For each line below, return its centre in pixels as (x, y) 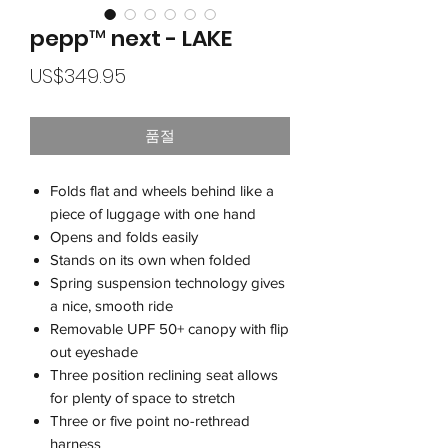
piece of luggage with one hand (153, 214)
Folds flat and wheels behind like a (162, 191)
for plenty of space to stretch (142, 398)
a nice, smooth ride (111, 306)
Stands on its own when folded (150, 260)
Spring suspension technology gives (167, 283)
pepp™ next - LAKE (131, 39)
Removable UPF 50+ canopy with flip (169, 329)
